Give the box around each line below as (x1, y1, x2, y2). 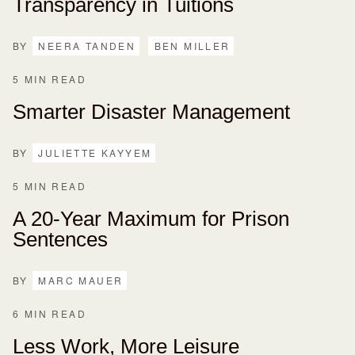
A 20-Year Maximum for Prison (13, 206, 289, 231)
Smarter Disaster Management (13, 99, 290, 124)
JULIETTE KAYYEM (38, 145, 152, 159)
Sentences (13, 227, 108, 251)
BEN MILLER (154, 38, 231, 52)
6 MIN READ (13, 306, 86, 320)
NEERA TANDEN (38, 38, 136, 52)
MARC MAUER (38, 273, 124, 287)
